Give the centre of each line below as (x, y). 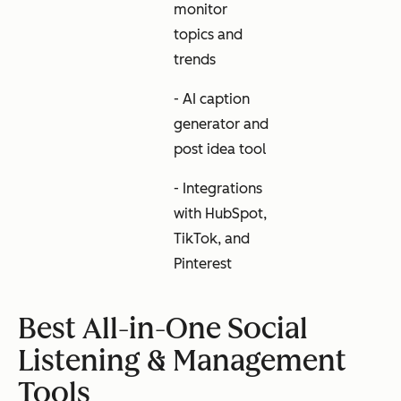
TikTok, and (212, 239)
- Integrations (218, 189)
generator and (221, 124)
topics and (208, 35)
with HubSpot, (220, 214)
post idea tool (220, 149)
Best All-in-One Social (163, 329)
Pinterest (203, 264)
